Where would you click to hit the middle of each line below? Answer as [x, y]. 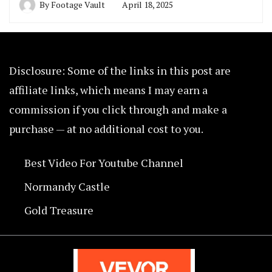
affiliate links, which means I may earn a [108, 90]
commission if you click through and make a [118, 110]
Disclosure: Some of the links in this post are [120, 71]
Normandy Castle [67, 187]
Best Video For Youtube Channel [104, 163]
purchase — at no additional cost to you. [106, 129]
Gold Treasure [59, 210]
